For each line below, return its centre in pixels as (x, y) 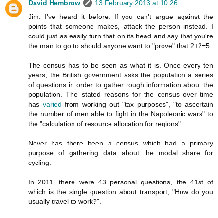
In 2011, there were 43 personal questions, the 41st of (121, 182)
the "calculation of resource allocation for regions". (105, 123)
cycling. (40, 162)
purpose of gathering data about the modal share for (121, 153)
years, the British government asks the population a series (121, 75)
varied (52, 104)
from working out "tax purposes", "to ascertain (137, 104)
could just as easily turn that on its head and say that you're (121, 36)
